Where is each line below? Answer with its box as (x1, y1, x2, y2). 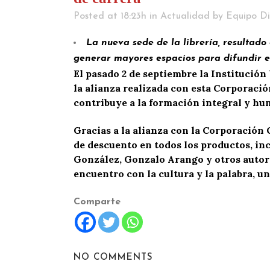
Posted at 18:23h (74, 11, 146, 21)
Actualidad (160, 11, 210, 21)
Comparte (74, 196, 121, 207)
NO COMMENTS (74, 253, 152, 262)
